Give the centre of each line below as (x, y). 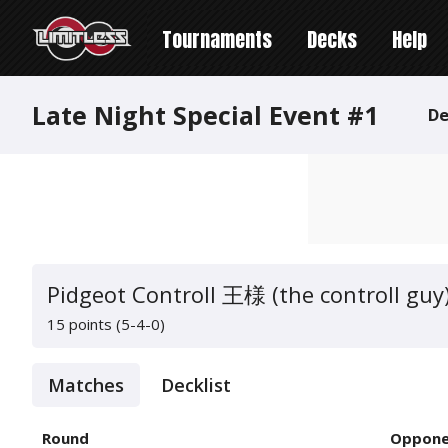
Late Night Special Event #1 (205, 115)
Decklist (196, 384)
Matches (86, 384)
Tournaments (217, 39)
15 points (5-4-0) (106, 323)
